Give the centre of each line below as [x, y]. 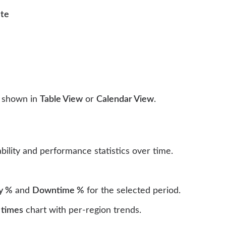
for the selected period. [132, 191]
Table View [61, 100]
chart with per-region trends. [82, 211]
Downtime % [58, 191]
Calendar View [125, 100]
